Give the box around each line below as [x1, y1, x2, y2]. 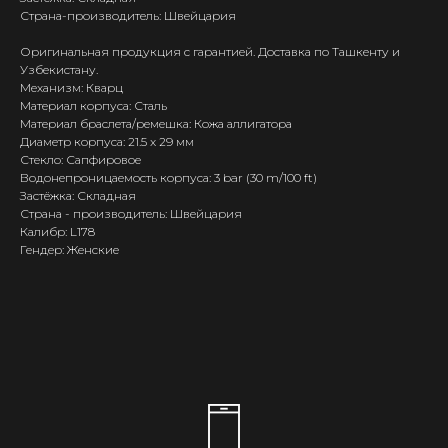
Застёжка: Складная [20, 187, 136, 203]
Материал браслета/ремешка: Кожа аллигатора [20, 115, 292, 131]
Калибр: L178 [20, 223, 95, 239]
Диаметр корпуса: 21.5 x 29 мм [20, 133, 194, 149]
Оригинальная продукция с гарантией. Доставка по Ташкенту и [20, 43, 400, 59]
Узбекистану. [20, 61, 98, 77]
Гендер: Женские [20, 241, 119, 257]
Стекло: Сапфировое [20, 151, 141, 167]
